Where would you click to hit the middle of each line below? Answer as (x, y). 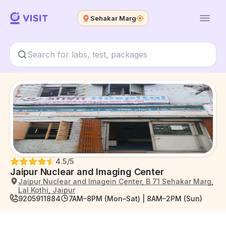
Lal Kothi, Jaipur (47, 190)
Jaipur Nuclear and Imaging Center (87, 172)
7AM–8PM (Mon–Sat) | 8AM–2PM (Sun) (135, 199)
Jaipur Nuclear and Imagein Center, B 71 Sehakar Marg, (116, 181)
